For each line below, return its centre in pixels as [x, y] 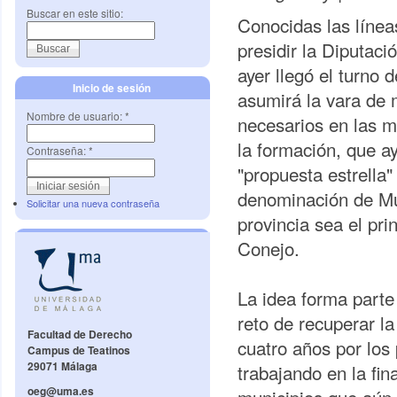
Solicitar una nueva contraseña [93, 203]
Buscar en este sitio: [75, 13]
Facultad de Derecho [80, 335]
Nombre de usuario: [76, 116]
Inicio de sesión [112, 88]
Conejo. [271, 249]
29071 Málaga [62, 366]
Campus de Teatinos [79, 350]
